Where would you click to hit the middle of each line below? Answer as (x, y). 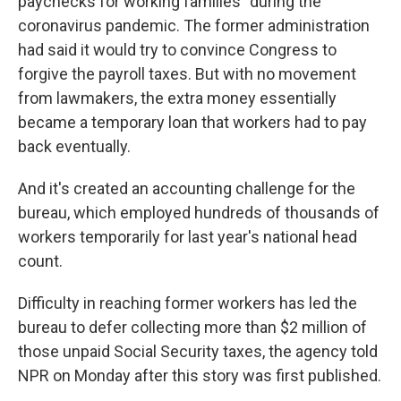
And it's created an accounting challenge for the (187, 188)
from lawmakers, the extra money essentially (177, 98)
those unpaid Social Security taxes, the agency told (198, 351)
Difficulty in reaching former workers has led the (188, 303)
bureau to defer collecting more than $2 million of (192, 327)
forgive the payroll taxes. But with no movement (187, 74)
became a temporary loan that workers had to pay (192, 122)
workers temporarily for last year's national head (188, 237)
